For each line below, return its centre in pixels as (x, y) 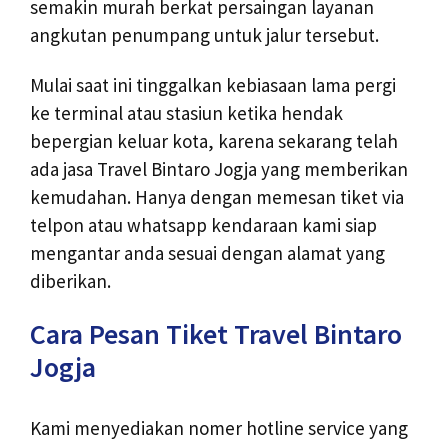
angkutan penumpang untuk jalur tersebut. (204, 34)
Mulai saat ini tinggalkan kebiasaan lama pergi (213, 85)
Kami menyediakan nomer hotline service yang (219, 428)
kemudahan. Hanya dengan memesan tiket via (217, 197)
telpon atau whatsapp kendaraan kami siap (203, 225)
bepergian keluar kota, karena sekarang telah (214, 141)
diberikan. (70, 281)
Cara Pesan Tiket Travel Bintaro (216, 334)
